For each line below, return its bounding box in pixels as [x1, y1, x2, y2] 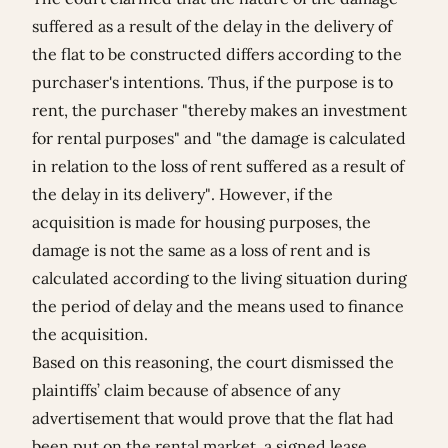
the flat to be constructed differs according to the [32, 44, 402, 65]
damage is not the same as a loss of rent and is [32, 240, 370, 261]
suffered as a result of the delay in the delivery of [32, 16, 392, 37]
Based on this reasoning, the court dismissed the [32, 352, 394, 373]
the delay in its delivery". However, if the [32, 184, 333, 205]
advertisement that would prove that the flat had [32, 408, 394, 429]
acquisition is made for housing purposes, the [32, 212, 371, 233]
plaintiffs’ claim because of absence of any [32, 380, 340, 401]
